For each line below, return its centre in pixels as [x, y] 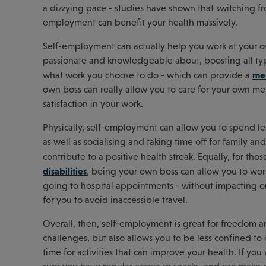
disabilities [65, 171]
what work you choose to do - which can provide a [148, 75]
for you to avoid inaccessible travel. [116, 199]
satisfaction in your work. [93, 103]
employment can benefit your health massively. [141, 22]
